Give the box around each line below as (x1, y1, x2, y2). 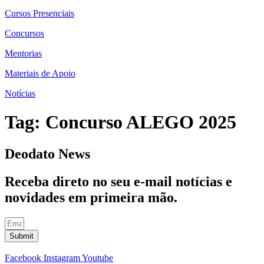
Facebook (5, 252, 41, 263)
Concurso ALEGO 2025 (45, 111, 236, 133)
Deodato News (5, 146, 90, 161)
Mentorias (5, 48, 42, 58)
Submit (9, 231, 34, 240)
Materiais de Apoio (5, 68, 75, 78)
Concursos (5, 28, 44, 38)
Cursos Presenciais (5, 8, 74, 18)
